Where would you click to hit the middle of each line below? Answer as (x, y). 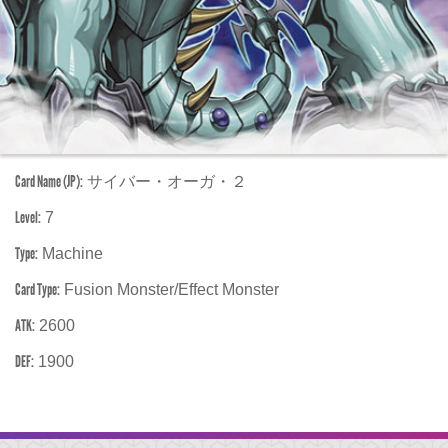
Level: (28, 217)
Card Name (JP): (49, 181)
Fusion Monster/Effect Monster (169, 289)
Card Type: (37, 289)
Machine (70, 253)
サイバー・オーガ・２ (165, 181)
